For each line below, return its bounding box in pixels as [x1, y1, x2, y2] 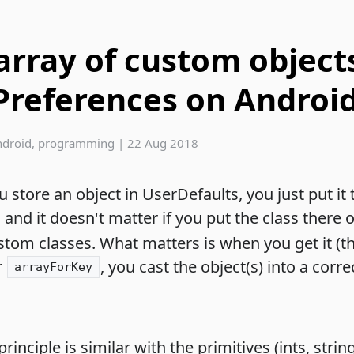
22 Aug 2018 [127, 134, 199, 151]
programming [38, 134, 115, 151]
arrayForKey [14, 259, 93, 274]
